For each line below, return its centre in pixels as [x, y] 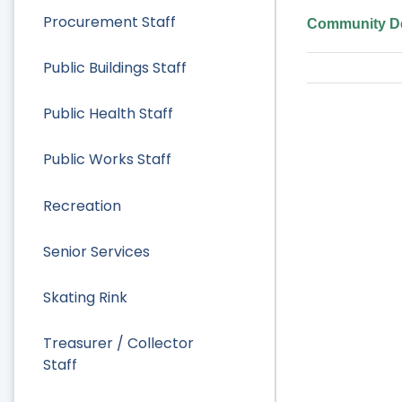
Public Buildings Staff [115, 68]
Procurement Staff [109, 22]
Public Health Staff [108, 114]
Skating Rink [85, 297]
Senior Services [96, 251]
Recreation [82, 205]
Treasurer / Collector [118, 344]
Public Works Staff [107, 160]
